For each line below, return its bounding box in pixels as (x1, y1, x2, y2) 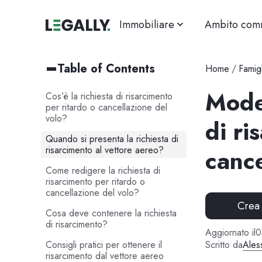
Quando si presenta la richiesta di (45, 132, 178, 146)
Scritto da (205, 238, 243, 252)
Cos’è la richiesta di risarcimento (45, 89, 173, 103)
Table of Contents (57, 60, 155, 77)
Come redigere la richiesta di (45, 163, 160, 177)
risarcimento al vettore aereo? (45, 143, 164, 157)
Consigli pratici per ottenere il (45, 237, 162, 251)
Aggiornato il (205, 226, 256, 240)
